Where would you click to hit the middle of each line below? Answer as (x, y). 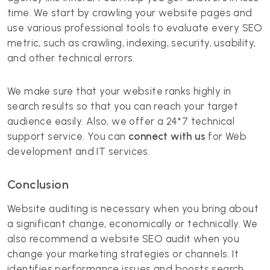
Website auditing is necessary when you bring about (133, 209)
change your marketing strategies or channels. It (123, 254)
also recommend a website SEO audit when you (124, 239)
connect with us (167, 136)
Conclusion (38, 184)
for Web (226, 136)
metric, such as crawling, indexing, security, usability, (132, 43)
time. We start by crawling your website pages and (130, 13)
